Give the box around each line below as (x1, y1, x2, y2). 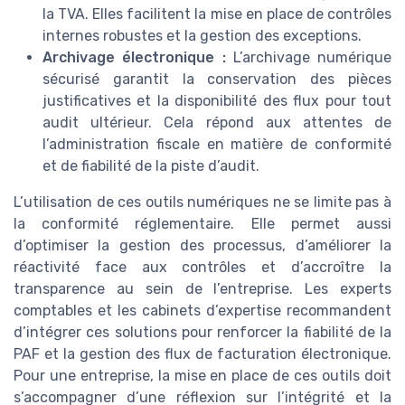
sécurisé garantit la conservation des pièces (42, 71, 391, 89)
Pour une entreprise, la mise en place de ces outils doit (14, 367, 391, 385)
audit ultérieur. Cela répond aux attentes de (42, 114, 391, 132)
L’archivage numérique (225, 49, 391, 67)
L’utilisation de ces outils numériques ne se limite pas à (14, 193, 391, 212)
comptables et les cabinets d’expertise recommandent (14, 302, 391, 320)
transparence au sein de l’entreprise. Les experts (14, 280, 391, 298)
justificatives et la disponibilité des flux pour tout (42, 92, 391, 110)
